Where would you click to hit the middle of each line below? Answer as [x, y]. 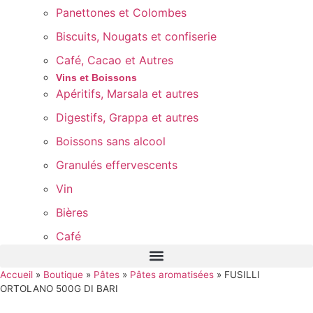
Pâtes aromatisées [172, 274]
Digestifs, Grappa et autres [127, 117]
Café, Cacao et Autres [115, 60]
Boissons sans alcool [111, 141]
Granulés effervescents [117, 165]
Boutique [63, 274]
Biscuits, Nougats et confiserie [136, 36]
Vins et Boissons [96, 77]
